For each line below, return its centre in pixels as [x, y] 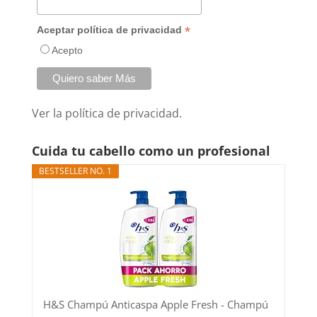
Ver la [48, 113]
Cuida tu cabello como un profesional [151, 150]
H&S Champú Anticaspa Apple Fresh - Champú [155, 304]
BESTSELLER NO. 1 [75, 171]
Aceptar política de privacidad [111, 30]
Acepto [68, 51]
